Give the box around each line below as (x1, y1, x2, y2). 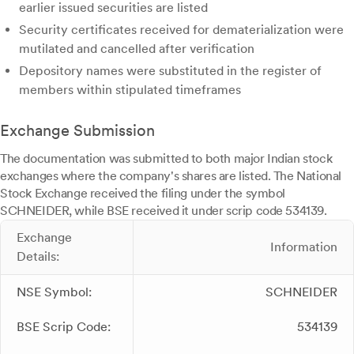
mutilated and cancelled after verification (19, 41, 254, 57)
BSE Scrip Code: (17, 319, 111, 335)
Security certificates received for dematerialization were (19, 22, 344, 38)
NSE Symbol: (17, 284, 92, 300)
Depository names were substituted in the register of (19, 63, 322, 79)
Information (270, 239, 337, 255)
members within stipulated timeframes (19, 82, 241, 98)
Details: (17, 249, 59, 265)
